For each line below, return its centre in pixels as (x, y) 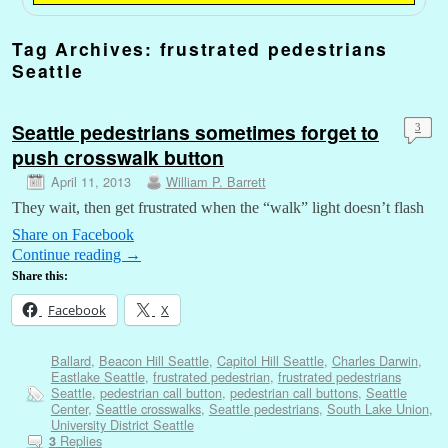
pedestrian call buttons (293, 392)
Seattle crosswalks (148, 408)
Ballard (70, 360)
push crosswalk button (118, 157)
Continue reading (68, 254)
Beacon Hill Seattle (153, 360)
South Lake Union (377, 408)
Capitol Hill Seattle (270, 360)
